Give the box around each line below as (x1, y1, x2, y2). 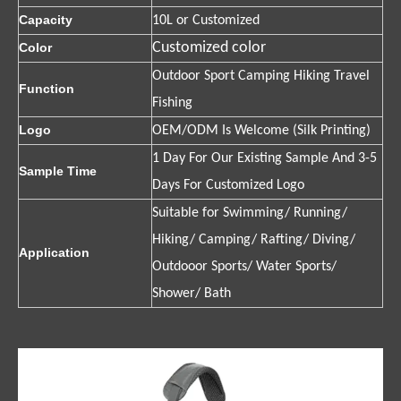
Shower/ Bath (152, 286, 231, 301)
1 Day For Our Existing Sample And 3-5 (152, 150, 377, 166)
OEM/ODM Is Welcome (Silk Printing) (152, 123, 371, 138)
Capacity (19, 12, 73, 27)
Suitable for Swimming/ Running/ (152, 205, 347, 220)
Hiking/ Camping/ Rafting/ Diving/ (152, 232, 355, 247)
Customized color (152, 38, 266, 56)
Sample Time (19, 163, 97, 178)
